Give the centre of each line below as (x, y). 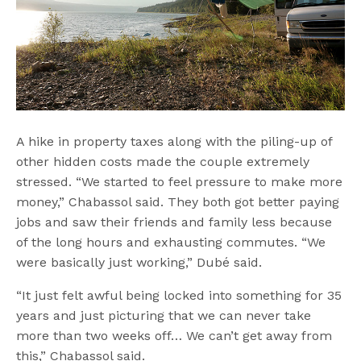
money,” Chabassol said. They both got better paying (178, 202)
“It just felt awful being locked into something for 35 (179, 296)
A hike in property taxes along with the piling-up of (174, 142)
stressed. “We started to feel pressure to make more (180, 182)
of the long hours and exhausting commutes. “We (171, 243)
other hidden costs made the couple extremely (163, 162)
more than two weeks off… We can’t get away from (174, 336)
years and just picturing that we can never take (164, 316)
